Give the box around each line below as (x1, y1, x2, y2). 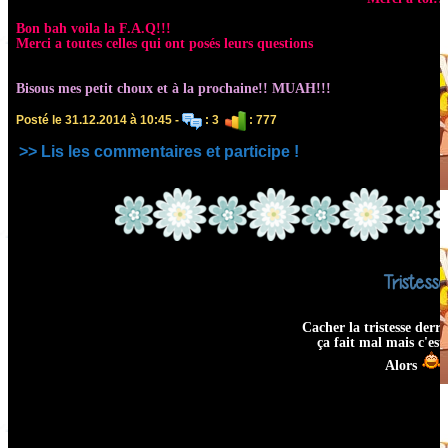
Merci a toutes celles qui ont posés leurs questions (16, 36, 313, 52)
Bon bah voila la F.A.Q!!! (16, 21, 171, 37)
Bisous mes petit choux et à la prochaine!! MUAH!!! (16, 81, 331, 97)
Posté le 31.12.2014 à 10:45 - (16, 113, 182, 128)
